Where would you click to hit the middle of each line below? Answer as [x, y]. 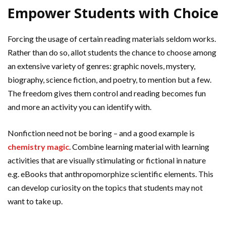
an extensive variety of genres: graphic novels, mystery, [101, 66]
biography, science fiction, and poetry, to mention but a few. [109, 79]
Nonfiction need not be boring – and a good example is [101, 133]
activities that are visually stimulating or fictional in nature [107, 160]
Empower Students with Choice [113, 13]
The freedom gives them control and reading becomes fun [107, 93]
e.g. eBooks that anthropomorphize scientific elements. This [110, 174]
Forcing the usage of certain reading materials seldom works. [112, 38]
